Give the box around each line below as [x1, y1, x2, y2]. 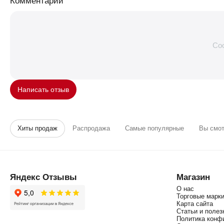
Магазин [176, 170, 210, 182]
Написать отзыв [17, 85, 69, 93]
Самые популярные [125, 124, 184, 132]
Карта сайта [176, 200, 213, 207]
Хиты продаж [17, 124, 57, 132]
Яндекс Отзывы [10, 170, 77, 182]
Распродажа [72, 124, 110, 132]
